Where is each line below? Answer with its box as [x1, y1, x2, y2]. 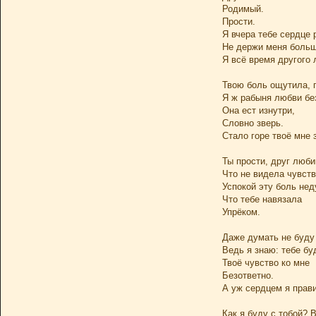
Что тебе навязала [222, 194, 302, 205]
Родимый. [222, 4, 264, 14]
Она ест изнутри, [222, 105, 295, 116]
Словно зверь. [222, 118, 284, 128]
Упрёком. [222, 207, 260, 217]
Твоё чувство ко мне [222, 257, 310, 268]
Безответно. [222, 270, 274, 281]
